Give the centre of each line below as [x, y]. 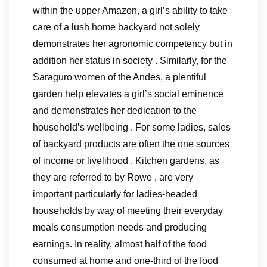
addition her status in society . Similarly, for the [130, 60]
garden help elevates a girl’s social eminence [128, 94]
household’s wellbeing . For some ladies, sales [132, 127]
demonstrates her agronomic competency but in [133, 44]
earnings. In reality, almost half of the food [120, 244]
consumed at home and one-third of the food [125, 261]
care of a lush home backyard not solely [116, 27]
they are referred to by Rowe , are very [113, 177]
